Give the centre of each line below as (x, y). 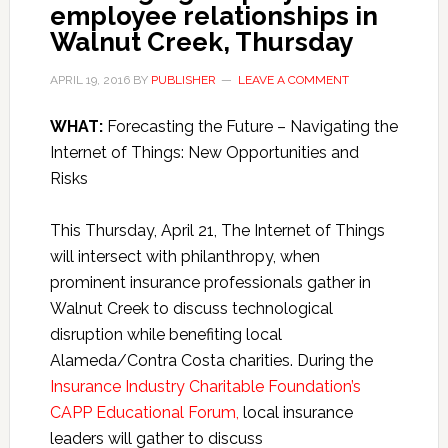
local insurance (295, 412)
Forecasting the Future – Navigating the (250, 126)
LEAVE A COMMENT (293, 80)
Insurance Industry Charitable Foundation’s (205, 386)
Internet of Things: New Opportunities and (204, 152)
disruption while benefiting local (165, 334)
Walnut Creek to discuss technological (191, 308)
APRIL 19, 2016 (89, 80)
